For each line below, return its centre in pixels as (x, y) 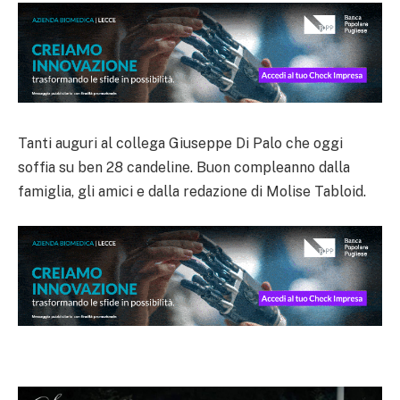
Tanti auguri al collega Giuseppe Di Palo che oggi (180, 144)
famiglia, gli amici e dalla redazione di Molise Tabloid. (192, 192)
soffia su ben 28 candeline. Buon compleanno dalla (184, 168)
